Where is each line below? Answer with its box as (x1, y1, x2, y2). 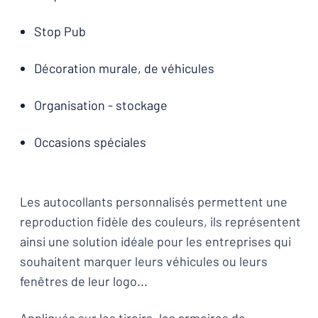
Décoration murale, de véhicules (34, 60, 214, 76)
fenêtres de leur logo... (20, 273, 148, 289)
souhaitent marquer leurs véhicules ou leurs (20, 253, 268, 269)
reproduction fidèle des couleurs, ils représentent (20, 214, 301, 229)
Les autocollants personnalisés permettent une (20, 194, 287, 209)
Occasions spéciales (34, 134, 146, 150)
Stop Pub (34, 23, 86, 39)
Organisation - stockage (34, 97, 168, 113)
